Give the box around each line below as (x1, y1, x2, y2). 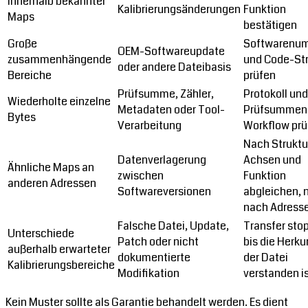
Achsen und (243, 151, 301, 168)
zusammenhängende (8, 51, 111, 67)
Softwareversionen (118, 183, 211, 199)
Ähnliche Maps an (8, 159, 94, 175)
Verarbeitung (118, 117, 181, 133)
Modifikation (118, 265, 179, 281)
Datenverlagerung (118, 151, 206, 168)
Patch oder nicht (118, 233, 199, 250)
